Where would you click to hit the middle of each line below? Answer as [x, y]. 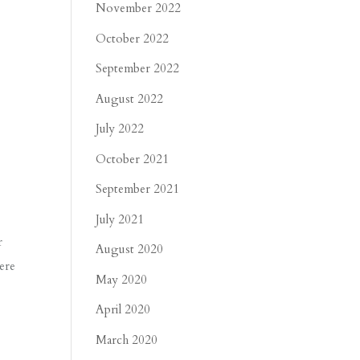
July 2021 [120, 219]
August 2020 [130, 249]
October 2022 [133, 38]
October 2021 [133, 159]
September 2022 [138, 68]
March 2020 [127, 340]
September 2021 [138, 189]
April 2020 [123, 309]
